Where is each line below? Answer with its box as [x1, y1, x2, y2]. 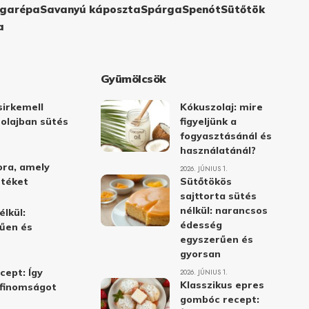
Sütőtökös [179, 175, 232, 188]
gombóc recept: [179, 292, 259, 306]
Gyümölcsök [100, 71, 166, 86]
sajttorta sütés [179, 189, 257, 202]
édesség [179, 218, 222, 231]
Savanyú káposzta [39, 2, 141, 16]
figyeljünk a [179, 114, 237, 128]
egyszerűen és [179, 232, 253, 246]
